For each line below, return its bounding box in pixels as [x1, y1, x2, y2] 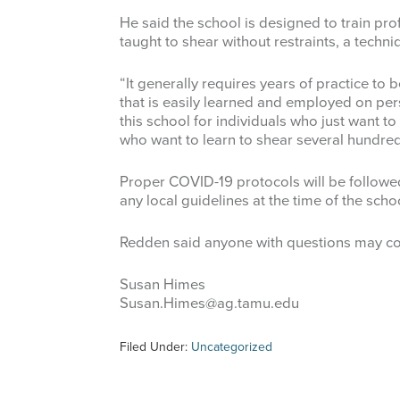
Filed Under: [120, 339, 191, 355]
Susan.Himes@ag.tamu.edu [120, 295, 299, 313]
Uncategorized [191, 339, 272, 355]
